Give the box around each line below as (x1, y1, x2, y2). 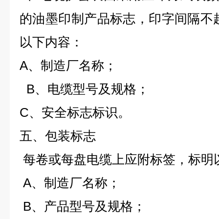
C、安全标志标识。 (20, 105, 131, 120)
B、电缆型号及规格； (20, 82, 149, 96)
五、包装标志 (20, 129, 96, 143)
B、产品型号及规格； (20, 199, 146, 214)
